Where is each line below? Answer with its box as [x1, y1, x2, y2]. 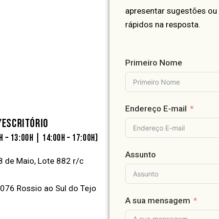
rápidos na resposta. [125, 20, 201, 30]
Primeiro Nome [125, 58, 183, 68]
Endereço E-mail [125, 104, 187, 114]
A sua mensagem [125, 196, 191, 206]
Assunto [125, 150, 156, 160]
